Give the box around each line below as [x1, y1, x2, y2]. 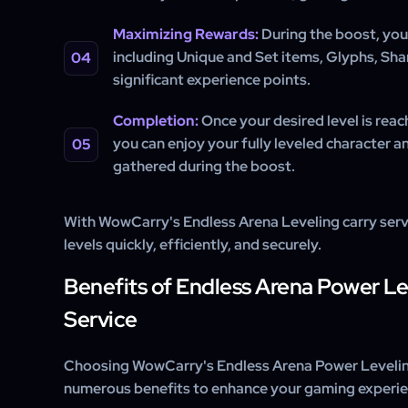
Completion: [113, 111, 199, 130]
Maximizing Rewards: [113, 25, 259, 44]
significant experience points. [113, 70, 311, 89]
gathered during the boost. [113, 157, 295, 176]
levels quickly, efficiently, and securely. [64, 235, 321, 254]
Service [64, 305, 138, 333]
